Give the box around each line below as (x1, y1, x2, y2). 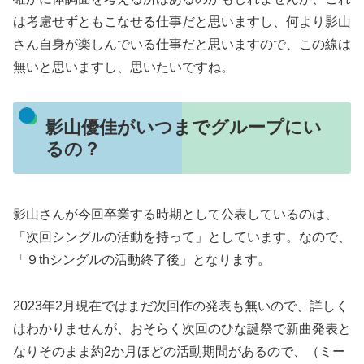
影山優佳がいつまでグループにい (45, 116, 322, 137)
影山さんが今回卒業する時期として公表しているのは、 (13, 207, 338, 222)
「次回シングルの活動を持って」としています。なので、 (13, 230, 351, 245)
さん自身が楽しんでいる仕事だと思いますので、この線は (13, 37, 351, 51)
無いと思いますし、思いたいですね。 (13, 59, 234, 74)
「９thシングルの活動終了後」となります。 (13, 253, 271, 267)
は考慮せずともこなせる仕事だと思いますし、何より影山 (13, 14, 351, 28)
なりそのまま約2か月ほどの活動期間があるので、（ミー (13, 344, 345, 358)
